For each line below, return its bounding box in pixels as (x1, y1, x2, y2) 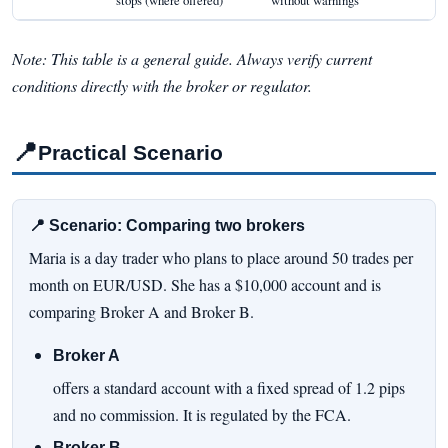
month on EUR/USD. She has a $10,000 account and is (29, 273, 381, 295)
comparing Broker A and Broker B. (29, 300, 254, 322)
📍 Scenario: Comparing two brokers (29, 217, 305, 235)
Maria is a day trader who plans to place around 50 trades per (29, 246, 413, 268)
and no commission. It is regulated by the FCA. (53, 403, 351, 425)
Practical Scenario (38, 140, 223, 164)
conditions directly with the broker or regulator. (12, 74, 312, 96)
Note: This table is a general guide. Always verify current (12, 47, 372, 69)
